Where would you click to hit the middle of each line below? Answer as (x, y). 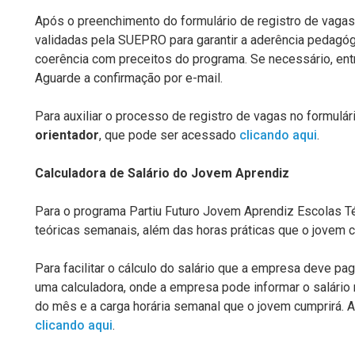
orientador (67, 135)
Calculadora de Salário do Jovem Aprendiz (162, 173)
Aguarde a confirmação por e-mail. (129, 78)
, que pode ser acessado (169, 135)
